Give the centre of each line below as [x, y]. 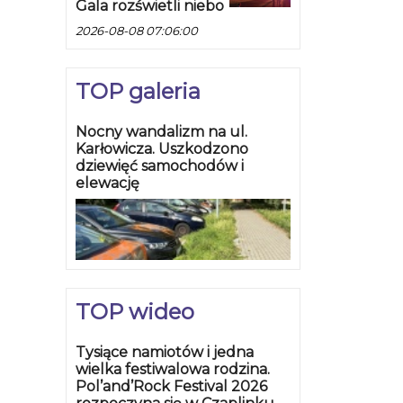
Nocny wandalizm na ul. [161, 132]
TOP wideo [135, 312]
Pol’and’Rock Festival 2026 [171, 387]
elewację [107, 184]
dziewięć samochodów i [160, 166]
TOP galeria [138, 92]
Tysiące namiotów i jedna [165, 353]
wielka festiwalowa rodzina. [173, 370]
